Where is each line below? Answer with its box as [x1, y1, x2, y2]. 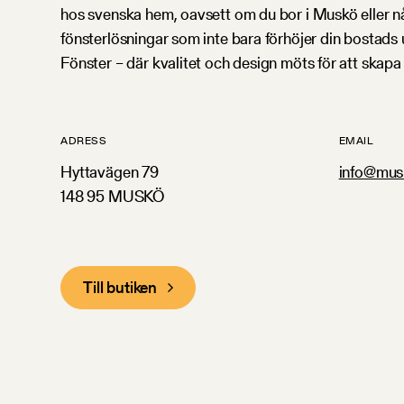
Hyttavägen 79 [60, 160, 159, 183]
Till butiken [83, 275, 158, 298]
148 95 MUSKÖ [60, 184, 165, 207]
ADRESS [60, 132, 107, 148]
